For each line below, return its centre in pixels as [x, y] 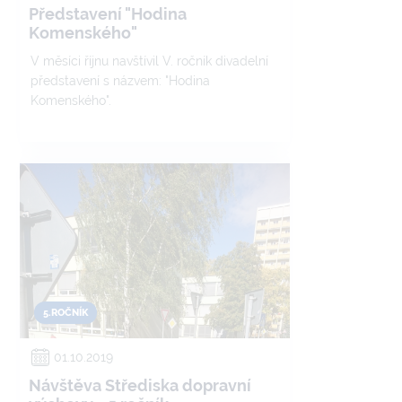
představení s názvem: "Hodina [120, 81]
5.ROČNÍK [66, 313]
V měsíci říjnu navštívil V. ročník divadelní [149, 61]
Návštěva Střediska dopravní [140, 385]
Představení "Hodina [108, 14]
